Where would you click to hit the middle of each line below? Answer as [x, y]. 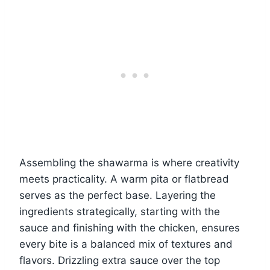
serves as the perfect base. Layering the [118, 196]
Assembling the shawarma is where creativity [129, 163]
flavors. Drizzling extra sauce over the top [120, 261]
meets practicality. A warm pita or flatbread [124, 179]
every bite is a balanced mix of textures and [126, 244]
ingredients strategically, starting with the [120, 212]
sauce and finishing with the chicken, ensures [130, 228]
